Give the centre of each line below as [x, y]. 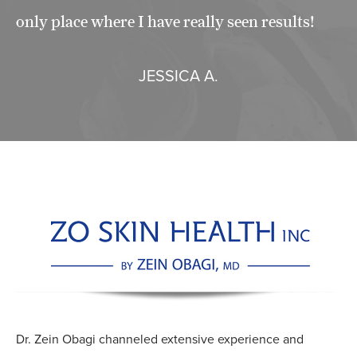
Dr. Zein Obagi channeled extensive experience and [160, 339]
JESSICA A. [178, 77]
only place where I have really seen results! [165, 22]
